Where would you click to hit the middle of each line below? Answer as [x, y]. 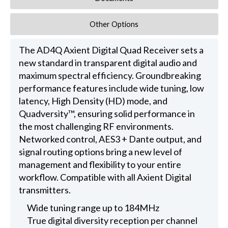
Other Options [114, 24]
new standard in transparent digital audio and [108, 63]
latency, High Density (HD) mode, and [93, 101]
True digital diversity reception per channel [112, 220]
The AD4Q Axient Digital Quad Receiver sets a [111, 50]
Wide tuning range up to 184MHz [93, 207]
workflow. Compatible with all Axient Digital [105, 177]
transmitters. [45, 190]
